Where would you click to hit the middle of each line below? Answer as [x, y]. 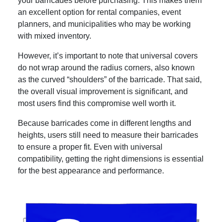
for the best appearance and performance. [91, 171]
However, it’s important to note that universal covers [108, 56]
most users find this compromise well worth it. [97, 104]
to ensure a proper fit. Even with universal [90, 147]
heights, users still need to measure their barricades [108, 135]
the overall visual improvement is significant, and [103, 92]
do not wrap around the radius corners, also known [106, 68]
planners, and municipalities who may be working [104, 24]
